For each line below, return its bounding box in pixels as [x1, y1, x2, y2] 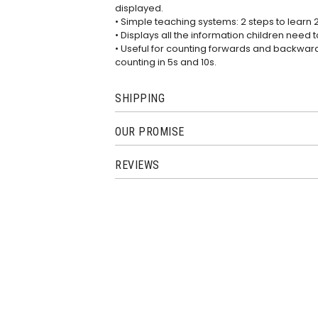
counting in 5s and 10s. [115, 55, 216, 69]
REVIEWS [115, 158, 160, 172]
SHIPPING [115, 92, 165, 106]
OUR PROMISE [115, 125, 185, 139]
